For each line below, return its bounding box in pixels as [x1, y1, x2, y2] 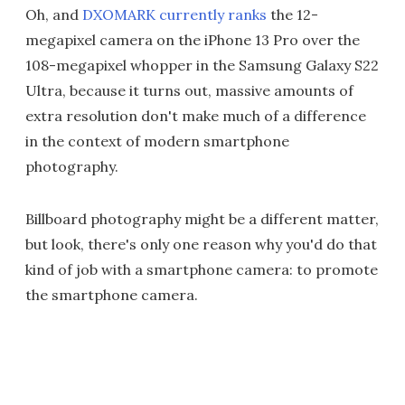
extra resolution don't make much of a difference [25, 107, 366, 126]
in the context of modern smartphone [25, 132, 289, 151]
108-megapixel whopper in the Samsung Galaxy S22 [25, 56, 379, 75]
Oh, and [25, 5, 82, 24]
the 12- [267, 5, 318, 24]
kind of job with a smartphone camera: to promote [25, 260, 378, 279]
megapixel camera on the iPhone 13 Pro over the [25, 31, 360, 50]
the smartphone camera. [25, 286, 198, 305]
